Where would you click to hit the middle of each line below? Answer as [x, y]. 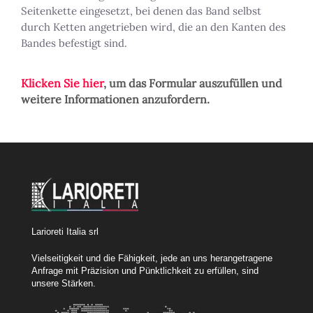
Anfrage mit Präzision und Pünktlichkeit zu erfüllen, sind [145, 271]
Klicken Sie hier [62, 83]
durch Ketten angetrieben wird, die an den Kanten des [153, 27]
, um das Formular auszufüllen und [193, 83]
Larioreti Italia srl [65, 232]
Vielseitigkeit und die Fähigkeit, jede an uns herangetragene [152, 259]
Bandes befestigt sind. [74, 43]
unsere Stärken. [64, 284]
